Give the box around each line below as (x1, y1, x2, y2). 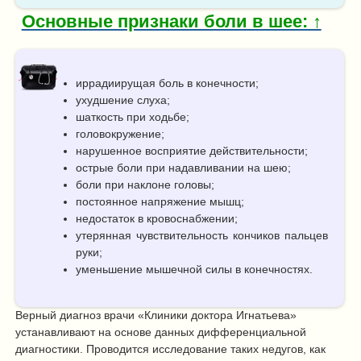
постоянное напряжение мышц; (76, 194, 245, 208)
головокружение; (76, 127, 165, 140)
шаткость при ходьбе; (76, 110, 190, 123)
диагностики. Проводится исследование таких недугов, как (15, 342, 326, 355)
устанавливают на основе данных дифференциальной (15, 325, 306, 338)
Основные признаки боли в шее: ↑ (21, 11, 322, 32)
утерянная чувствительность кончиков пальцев (76, 228, 328, 242)
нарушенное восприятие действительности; (76, 143, 309, 157)
